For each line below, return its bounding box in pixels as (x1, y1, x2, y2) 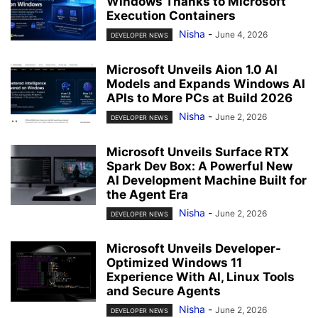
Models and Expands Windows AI (106, 76, 305, 91)
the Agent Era (106, 187, 188, 202)
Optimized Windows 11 (106, 256, 242, 270)
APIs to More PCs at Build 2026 (106, 90, 292, 105)
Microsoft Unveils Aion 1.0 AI (106, 62, 278, 77)
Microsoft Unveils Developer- (106, 241, 281, 256)
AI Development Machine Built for (106, 172, 307, 187)
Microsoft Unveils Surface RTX (106, 144, 289, 159)
